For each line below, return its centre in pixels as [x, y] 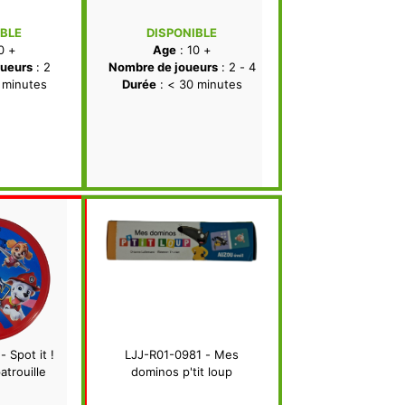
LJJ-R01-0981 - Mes [182, 355]
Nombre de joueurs [163, 67]
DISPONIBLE [182, 33]
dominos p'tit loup [182, 372]
